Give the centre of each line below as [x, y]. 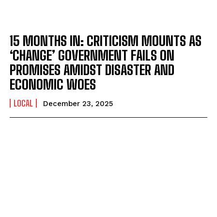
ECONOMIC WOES [53, 85]
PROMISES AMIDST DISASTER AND [92, 70]
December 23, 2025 [78, 104]
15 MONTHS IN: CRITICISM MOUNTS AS [106, 41]
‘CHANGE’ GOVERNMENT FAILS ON [92, 55]
